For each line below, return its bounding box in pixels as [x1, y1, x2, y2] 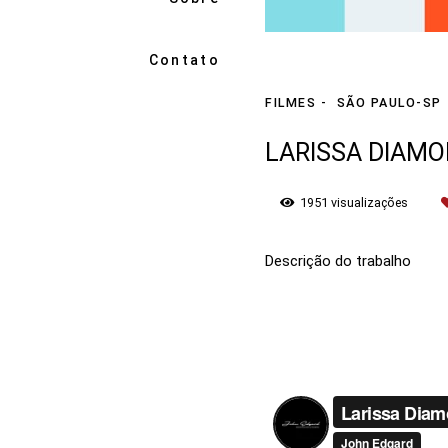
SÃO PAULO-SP [336, 95, 442, 110]
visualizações [328, 195, 411, 210]
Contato [148, 51, 220, 68]
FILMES [265, 95, 316, 110]
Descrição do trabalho [265, 252, 411, 270]
